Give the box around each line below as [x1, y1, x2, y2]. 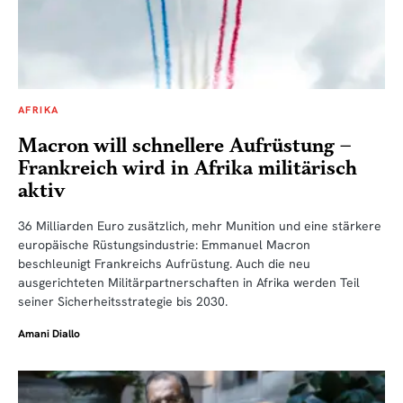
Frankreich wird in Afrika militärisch [18, 156, 357, 181]
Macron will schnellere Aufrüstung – [18, 133, 351, 158]
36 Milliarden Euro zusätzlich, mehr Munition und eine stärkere [18, 217, 381, 234]
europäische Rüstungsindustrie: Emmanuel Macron [18, 236, 310, 253]
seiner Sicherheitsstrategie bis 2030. [18, 292, 228, 309]
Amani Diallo [18, 326, 80, 341]
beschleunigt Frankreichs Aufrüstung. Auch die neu [18, 255, 310, 272]
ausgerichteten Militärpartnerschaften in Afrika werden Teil [18, 273, 360, 291]
